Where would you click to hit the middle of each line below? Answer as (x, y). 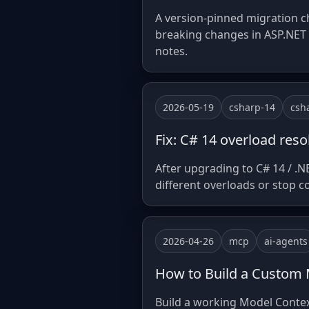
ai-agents (286, 241)
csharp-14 (252, 107)
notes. (171, 51)
